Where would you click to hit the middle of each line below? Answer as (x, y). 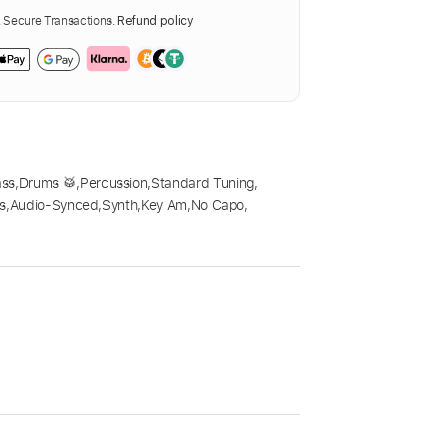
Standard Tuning (202, 183)
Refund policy (155, 21)
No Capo (217, 205)
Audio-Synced (54, 205)
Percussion (113, 183)
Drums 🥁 (47, 183)
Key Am (164, 205)
